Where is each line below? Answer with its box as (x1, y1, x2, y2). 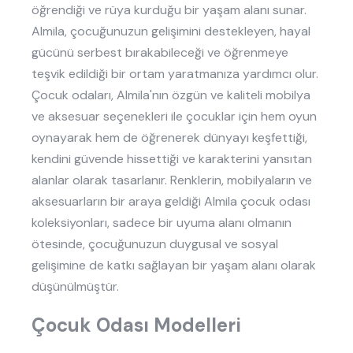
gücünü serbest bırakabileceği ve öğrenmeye (32, 43, 288, 61)
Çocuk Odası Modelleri (32, 312, 246, 337)
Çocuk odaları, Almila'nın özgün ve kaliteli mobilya (32, 86, 310, 103)
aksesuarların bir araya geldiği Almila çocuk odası (32, 192, 310, 210)
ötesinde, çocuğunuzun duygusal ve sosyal (32, 235, 278, 252)
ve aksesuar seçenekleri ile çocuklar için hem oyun (32, 107, 317, 124)
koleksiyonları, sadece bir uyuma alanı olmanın (32, 214, 292, 231)
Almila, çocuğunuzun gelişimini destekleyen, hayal (32, 22, 310, 39)
